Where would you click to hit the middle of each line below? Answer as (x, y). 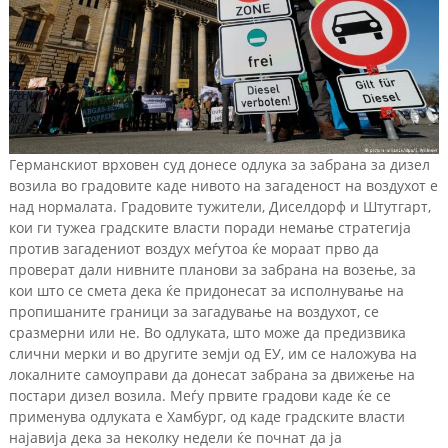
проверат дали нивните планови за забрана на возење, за (212, 269)
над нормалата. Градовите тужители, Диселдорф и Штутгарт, (219, 206)
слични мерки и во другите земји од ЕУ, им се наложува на (212, 353)
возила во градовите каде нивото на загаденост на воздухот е (223, 185)
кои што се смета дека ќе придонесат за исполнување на (206, 290)
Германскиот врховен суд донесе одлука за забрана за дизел (219, 164)
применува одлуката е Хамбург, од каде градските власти (206, 416)
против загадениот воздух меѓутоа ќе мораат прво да (193, 248)
